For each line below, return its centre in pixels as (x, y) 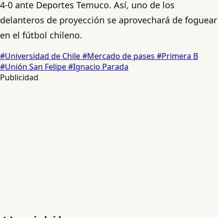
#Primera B (177, 56)
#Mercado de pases (119, 56)
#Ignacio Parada (98, 66)
